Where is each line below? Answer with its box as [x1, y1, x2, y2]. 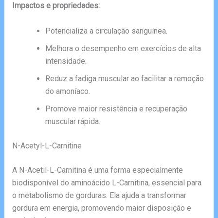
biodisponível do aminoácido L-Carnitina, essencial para [12, 178, 201, 187]
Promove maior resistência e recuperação [45, 104, 187, 113]
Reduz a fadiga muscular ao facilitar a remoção [45, 73, 204, 83]
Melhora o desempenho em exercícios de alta [45, 43, 201, 53]
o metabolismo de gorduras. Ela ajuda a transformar [12, 190, 186, 200]
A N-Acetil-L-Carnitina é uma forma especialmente [12, 165, 183, 175]
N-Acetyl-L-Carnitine [12, 141, 82, 150]
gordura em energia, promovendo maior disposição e [12, 203, 191, 213]
